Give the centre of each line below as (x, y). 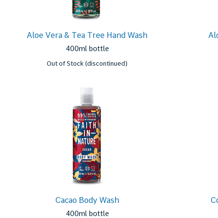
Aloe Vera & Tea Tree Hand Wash (87, 35)
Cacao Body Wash (87, 200)
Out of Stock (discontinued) (87, 64)
